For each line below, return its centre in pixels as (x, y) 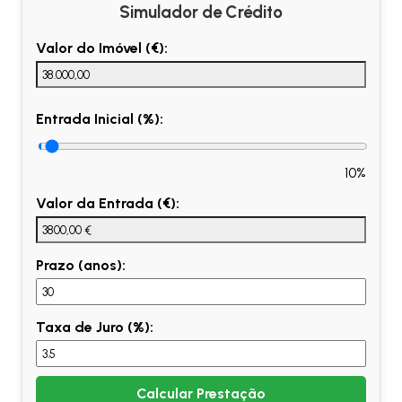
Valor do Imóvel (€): (102, 48)
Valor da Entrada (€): (108, 204)
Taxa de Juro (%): (95, 328)
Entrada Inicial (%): (100, 119)
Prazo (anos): (81, 266)
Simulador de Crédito (201, 13)
